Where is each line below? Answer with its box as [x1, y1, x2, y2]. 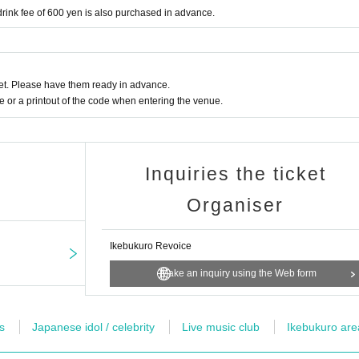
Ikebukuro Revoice [110, 240, 192, 252]
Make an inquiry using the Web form [160, 268, 317, 280]
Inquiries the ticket [144, 163, 326, 185]
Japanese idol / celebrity [32, 321, 155, 334]
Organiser [187, 195, 284, 216]
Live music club [182, 321, 260, 334]
